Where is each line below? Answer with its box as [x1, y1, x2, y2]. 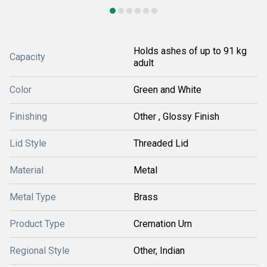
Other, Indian [133, 245, 185, 256]
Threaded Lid [133, 138, 188, 149]
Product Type [10, 218, 65, 229]
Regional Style [10, 245, 70, 256]
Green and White [133, 84, 201, 95]
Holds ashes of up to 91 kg [133, 45, 247, 57]
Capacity [10, 51, 45, 63]
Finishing [10, 111, 47, 122]
